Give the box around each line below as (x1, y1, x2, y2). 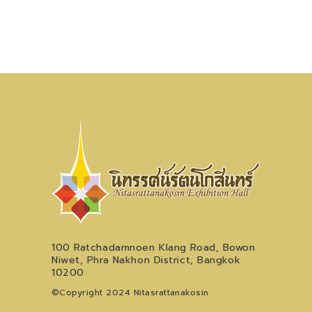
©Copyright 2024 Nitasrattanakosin (52, 286, 209, 299)
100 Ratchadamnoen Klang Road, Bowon (52, 240, 256, 256)
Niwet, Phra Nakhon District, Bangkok (52, 253, 241, 268)
